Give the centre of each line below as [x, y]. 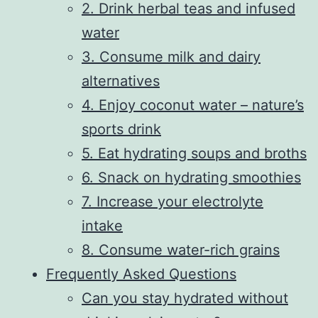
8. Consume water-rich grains [181, 250]
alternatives [121, 81]
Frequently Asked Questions [141, 274]
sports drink [121, 129]
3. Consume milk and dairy [171, 56]
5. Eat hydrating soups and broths [194, 153]
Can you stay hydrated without [185, 298]
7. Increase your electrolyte [172, 201]
